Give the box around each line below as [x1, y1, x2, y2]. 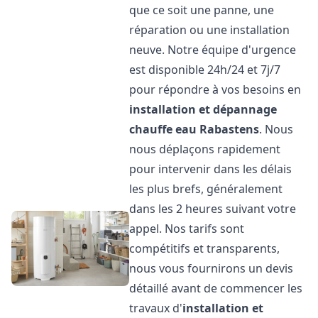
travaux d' [129, 300, 183, 316]
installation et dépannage [129, 102, 278, 117]
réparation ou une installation [129, 22, 290, 38]
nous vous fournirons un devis [129, 261, 294, 276]
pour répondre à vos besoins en [129, 82, 302, 97]
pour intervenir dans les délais [129, 161, 292, 177]
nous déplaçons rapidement [129, 141, 281, 157]
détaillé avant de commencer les [129, 280, 303, 296]
